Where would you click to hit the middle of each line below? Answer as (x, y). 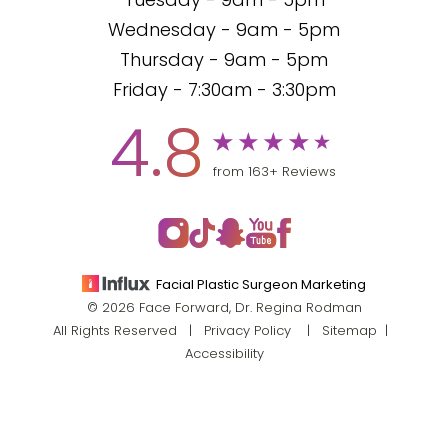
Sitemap (349, 331)
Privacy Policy (247, 331)
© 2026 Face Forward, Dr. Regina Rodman (224, 308)
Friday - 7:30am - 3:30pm (224, 91)
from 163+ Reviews (275, 172)
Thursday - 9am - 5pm (224, 61)
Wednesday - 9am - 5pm (224, 31)
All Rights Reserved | (128, 331)
